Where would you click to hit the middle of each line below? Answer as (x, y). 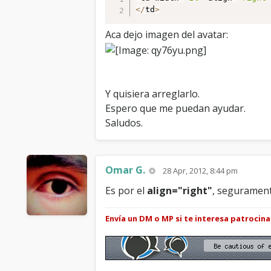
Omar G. (125, 170)
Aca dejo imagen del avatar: (167, 34)
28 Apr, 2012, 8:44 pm (201, 170)
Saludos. (124, 122)
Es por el (126, 190)
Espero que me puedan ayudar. (175, 108)
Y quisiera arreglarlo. (152, 93)
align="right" (180, 190)
